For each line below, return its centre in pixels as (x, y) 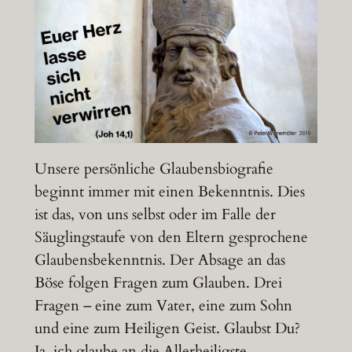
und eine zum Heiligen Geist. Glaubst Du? (167, 329)
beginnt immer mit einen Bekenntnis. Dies (169, 192)
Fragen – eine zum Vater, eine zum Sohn (163, 306)
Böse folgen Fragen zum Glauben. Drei (158, 283)
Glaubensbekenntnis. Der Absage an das (159, 260)
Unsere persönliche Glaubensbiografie (154, 169)
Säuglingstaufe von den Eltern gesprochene (171, 238)
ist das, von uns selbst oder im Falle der (155, 215)
